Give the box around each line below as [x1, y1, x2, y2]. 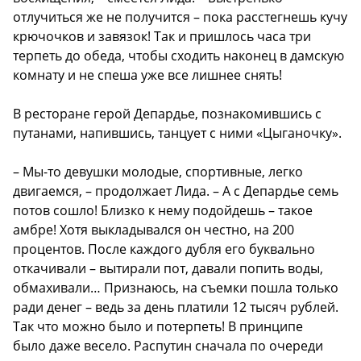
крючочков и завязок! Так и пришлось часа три [13, 27, 311, 45]
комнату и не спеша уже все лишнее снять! [13, 65, 282, 84]
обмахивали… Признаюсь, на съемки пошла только [13, 278, 338, 297]
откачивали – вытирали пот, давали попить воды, [13, 259, 323, 277]
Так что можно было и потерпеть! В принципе [13, 317, 303, 335]
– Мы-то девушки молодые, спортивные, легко [13, 162, 303, 180]
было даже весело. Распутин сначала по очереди [13, 336, 323, 355]
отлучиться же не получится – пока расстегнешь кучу [13, 7, 347, 26]
